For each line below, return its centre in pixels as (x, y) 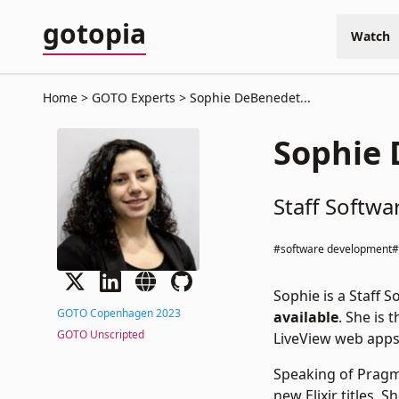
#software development (333, 249)
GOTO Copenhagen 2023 (119, 313)
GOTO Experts (134, 98)
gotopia (94, 33)
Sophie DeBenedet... (248, 98)
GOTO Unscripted (101, 334)
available (306, 317)
